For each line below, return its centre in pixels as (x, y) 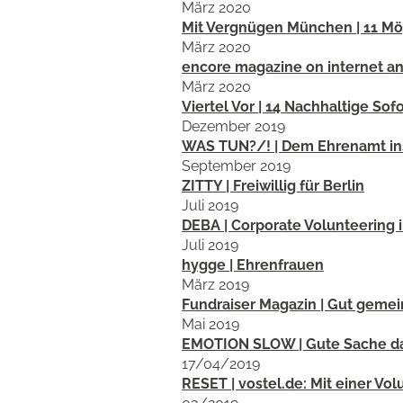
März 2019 (215, 285)
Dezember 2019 (233, 126)
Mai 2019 (210, 324)
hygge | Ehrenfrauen (253, 265)
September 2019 (236, 166)
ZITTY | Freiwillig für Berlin (273, 186)
